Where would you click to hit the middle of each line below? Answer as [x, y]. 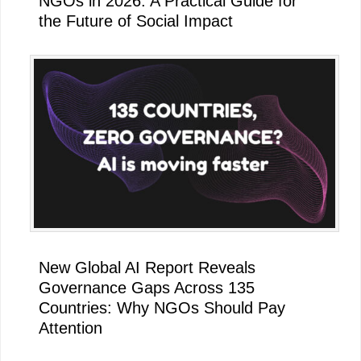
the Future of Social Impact [136, 21]
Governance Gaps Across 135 [147, 288]
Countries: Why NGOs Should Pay [162, 308]
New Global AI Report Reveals [147, 268]
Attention [71, 328]
